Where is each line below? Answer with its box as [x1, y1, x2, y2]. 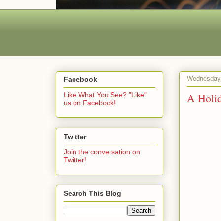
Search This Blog [64, 189, 121, 198]
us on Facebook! [64, 99, 116, 107]
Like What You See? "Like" [64, 91, 147, 99]
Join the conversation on [64, 147, 140, 156]
